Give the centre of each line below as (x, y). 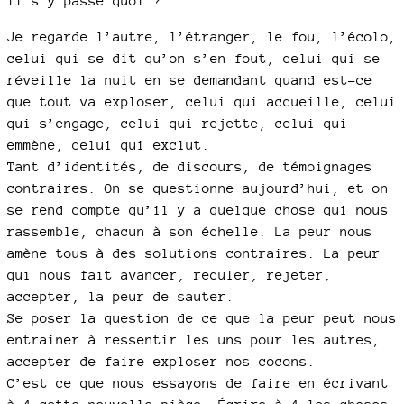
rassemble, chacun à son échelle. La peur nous (190, 231)
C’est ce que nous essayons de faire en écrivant (198, 383)
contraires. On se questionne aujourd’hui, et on (198, 188)
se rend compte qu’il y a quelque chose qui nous (198, 210)
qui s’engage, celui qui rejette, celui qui (178, 123)
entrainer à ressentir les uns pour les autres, (194, 340)
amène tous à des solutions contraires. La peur (194, 253)
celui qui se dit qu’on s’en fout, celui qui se (194, 58)
